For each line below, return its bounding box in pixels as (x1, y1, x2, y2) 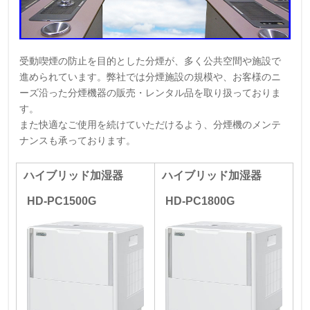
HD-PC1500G (27, 194, 97, 207)
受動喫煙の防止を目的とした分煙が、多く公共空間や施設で (19, 55, 282, 66)
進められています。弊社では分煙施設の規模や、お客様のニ (19, 71, 282, 82)
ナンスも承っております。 (19, 134, 136, 146)
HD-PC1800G (165, 194, 235, 207)
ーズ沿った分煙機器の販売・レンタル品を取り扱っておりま (19, 86, 282, 98)
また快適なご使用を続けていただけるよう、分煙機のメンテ (19, 118, 282, 130)
